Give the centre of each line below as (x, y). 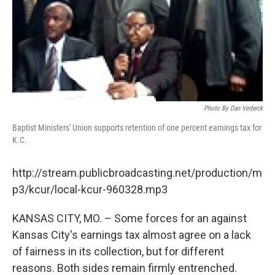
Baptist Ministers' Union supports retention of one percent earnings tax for (137, 127)
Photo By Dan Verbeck (233, 108)
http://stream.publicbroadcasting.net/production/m (137, 172)
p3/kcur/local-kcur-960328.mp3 (90, 189)
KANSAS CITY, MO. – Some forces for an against (130, 218)
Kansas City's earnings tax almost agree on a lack (132, 234)
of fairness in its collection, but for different (118, 251)
